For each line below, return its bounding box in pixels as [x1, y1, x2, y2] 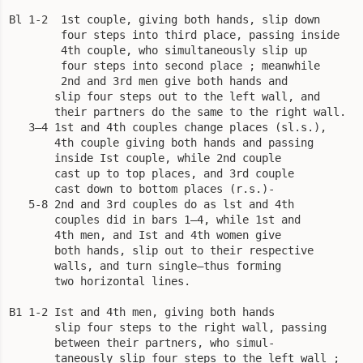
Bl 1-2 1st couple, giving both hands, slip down [9, 12, 320, 26]
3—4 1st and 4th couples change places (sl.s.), [9, 120, 327, 134]
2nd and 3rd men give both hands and [9, 74, 288, 88]
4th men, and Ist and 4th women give [9, 228, 281, 241]
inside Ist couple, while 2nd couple [9, 151, 281, 164]
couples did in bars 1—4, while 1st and [9, 212, 301, 226]
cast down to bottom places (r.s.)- [9, 181, 275, 195]
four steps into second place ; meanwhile [9, 58, 320, 72]
